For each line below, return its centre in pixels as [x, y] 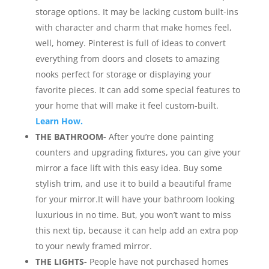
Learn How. [59, 121]
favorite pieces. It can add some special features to [138, 90]
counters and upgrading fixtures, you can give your [138, 152]
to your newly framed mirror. [93, 246]
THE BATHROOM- [72, 137]
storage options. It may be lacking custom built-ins [137, 12]
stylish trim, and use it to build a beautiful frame [133, 183]
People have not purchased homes [159, 261]
